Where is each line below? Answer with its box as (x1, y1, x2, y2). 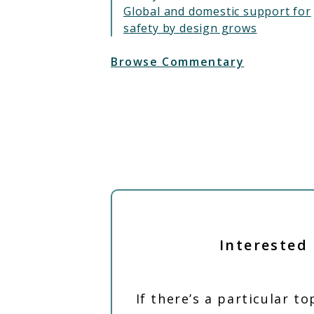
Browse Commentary (111, 54, 245, 69)
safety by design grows (123, 20, 257, 36)
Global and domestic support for (123, 4, 311, 19)
